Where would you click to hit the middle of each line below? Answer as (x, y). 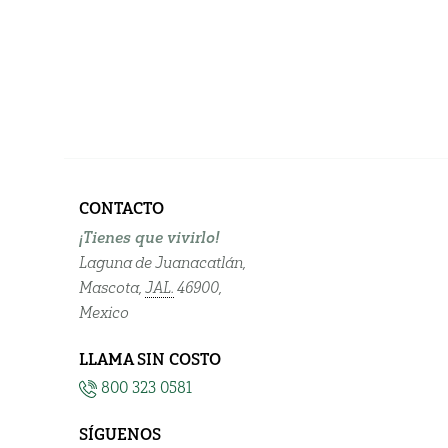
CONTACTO (121, 208)
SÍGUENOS (120, 435)
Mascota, (112, 287)
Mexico (104, 312)
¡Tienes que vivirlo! (149, 237)
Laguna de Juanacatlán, (162, 262)
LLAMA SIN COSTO (150, 359)
